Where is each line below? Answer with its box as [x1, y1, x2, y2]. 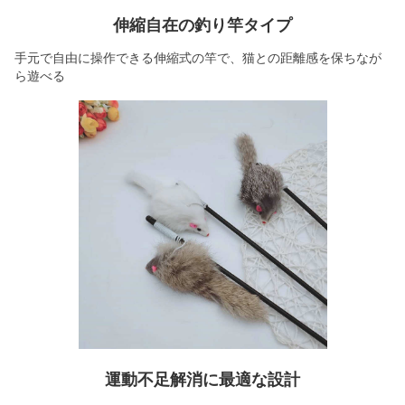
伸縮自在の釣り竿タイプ [113, 15, 292, 34]
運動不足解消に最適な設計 [105, 370, 300, 389]
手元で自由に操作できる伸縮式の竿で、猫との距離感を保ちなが [14, 51, 381, 65]
